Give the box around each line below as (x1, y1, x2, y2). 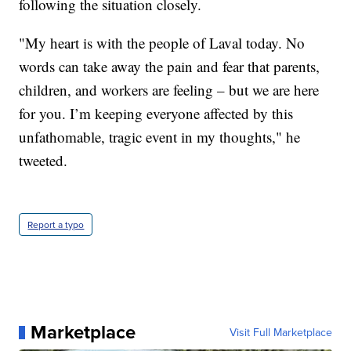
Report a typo (27, 218, 85, 232)
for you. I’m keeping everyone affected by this (19, 103, 294, 124)
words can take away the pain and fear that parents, (19, 56, 320, 77)
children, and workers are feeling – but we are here (19, 80, 320, 100)
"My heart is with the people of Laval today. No (19, 33, 306, 53)
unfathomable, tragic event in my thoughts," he (19, 127, 301, 147)
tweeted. (19, 150, 68, 171)
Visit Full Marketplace (229, 324, 332, 341)
